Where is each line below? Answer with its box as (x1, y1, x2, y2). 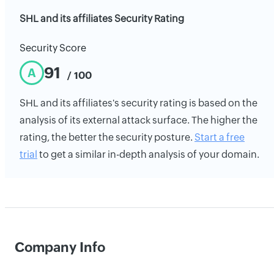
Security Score (20, 42, 86, 54)
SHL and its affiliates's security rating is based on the (20, 97, 257, 109)
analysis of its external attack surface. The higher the (20, 114, 257, 126)
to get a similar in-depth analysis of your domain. (37, 149, 259, 160)
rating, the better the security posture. (20, 131, 194, 143)
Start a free (194, 131, 245, 143)
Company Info (15, 240, 105, 255)
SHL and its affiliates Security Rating (20, 13, 184, 24)
